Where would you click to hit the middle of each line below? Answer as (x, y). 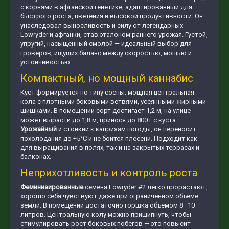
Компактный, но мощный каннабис (107, 78)
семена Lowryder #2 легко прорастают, (145, 187)
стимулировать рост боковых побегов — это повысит (106, 224)
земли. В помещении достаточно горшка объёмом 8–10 (108, 205)
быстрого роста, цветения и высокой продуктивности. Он (112, 16)
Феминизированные (52, 187)
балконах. (36, 157)
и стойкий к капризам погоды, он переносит (127, 129)
